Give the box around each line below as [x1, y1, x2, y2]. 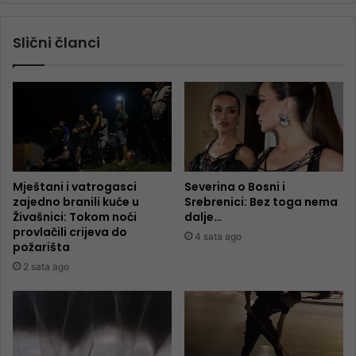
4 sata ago [195, 230, 242, 242]
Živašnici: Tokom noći [13, 208, 137, 225]
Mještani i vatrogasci [13, 178, 137, 195]
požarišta [13, 238, 70, 255]
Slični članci [13, 33, 100, 53]
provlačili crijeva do [13, 223, 127, 240]
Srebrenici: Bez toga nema [184, 193, 338, 210]
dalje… [184, 208, 222, 225]
